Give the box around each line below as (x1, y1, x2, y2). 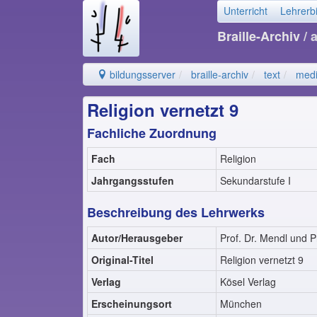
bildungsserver (107, 67, 175, 81)
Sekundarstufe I (220, 173, 291, 188)
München (220, 296, 262, 311)
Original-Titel (91, 253, 154, 267)
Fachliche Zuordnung (87, 124, 217, 142)
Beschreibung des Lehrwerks (87, 203, 265, 221)
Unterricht (224, 4, 267, 18)
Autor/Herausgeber (91, 231, 183, 245)
